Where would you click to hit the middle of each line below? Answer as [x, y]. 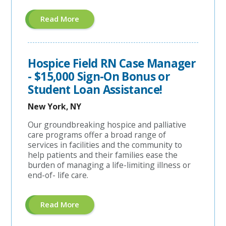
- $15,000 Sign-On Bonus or [99, 77]
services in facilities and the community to [105, 145]
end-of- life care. [58, 175]
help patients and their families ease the [103, 155]
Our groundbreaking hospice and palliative [107, 124]
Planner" [94, 41]
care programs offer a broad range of [97, 134]
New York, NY [55, 107]
